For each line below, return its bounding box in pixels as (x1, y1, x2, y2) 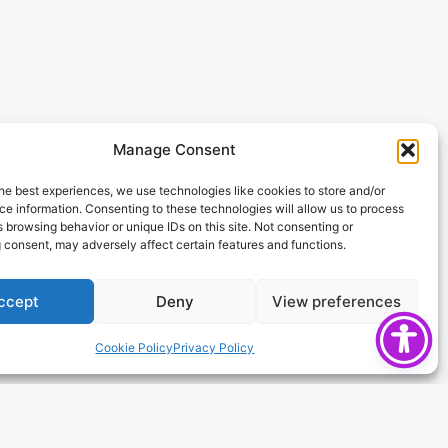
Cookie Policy (95, 340, 174, 355)
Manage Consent (113, 140, 237, 159)
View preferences (272, 291, 402, 311)
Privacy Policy (173, 340, 255, 355)
